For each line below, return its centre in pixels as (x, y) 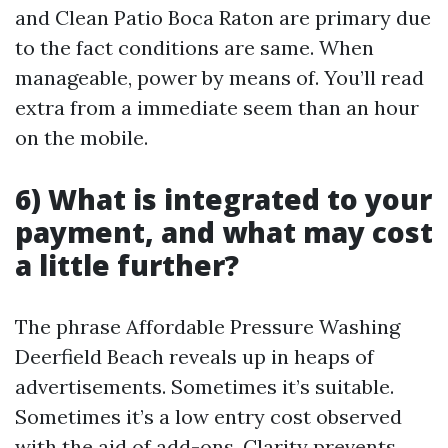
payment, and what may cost (224, 232)
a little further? (127, 265)
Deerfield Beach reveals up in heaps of (194, 356)
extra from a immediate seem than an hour (217, 107)
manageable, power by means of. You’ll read (219, 77)
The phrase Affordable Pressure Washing (207, 326)
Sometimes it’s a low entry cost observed (208, 416)
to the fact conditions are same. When (194, 47)
